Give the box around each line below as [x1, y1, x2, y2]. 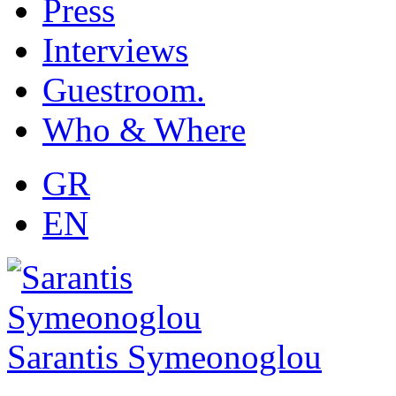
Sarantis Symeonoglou [7, 338, 322, 376]
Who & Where [42, 110, 246, 148]
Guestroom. [42, 71, 205, 109]
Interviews [42, 31, 188, 69]
